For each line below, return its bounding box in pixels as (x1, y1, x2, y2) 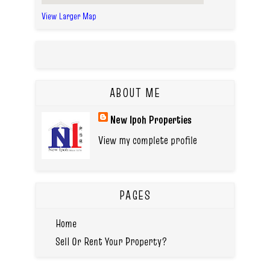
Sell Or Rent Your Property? (55, 234, 168, 250)
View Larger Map (42, 9, 96, 22)
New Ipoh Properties (110, 111, 192, 127)
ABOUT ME (109, 84, 161, 101)
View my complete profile (98, 132, 197, 148)
